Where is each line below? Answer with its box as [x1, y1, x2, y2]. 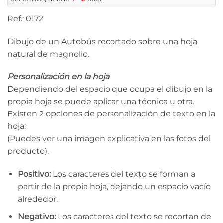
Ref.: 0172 [7, 13, 43, 23]
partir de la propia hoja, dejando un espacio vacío [17, 182, 211, 192]
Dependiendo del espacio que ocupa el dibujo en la [7, 84, 212, 94]
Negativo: [17, 211, 56, 221]
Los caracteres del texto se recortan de [55, 211, 211, 221]
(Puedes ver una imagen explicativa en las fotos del [7, 134, 211, 144]
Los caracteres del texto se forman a [50, 169, 195, 179]
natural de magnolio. [7, 49, 89, 59]
